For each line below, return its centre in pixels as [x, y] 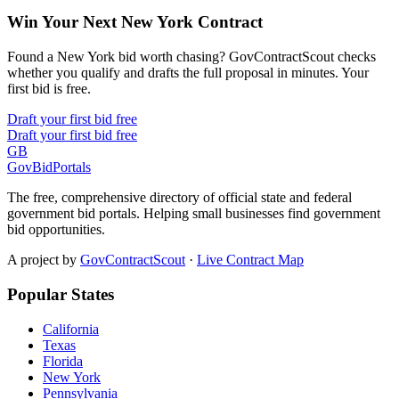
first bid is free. [49, 89]
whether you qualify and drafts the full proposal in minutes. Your [188, 73]
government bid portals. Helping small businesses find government [194, 214]
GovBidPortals [49, 167]
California [71, 329]
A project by [42, 260]
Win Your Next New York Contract [135, 22]
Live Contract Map [250, 260]
